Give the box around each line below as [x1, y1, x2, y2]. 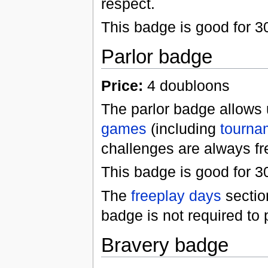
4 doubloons [142, 77, 230, 94]
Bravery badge [100, 233, 229, 256]
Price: [100, 77, 143, 94]
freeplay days [130, 187, 221, 204]
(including [146, 120, 220, 137]
